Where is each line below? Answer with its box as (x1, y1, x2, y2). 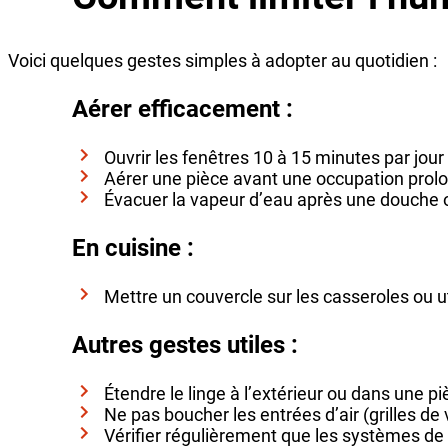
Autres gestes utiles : (72, 330, 298, 359)
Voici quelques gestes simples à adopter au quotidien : (8, 49, 437, 71)
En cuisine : (72, 233, 194, 262)
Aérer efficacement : (72, 94, 293, 123)
